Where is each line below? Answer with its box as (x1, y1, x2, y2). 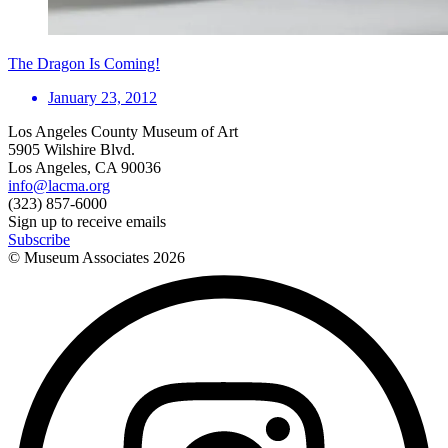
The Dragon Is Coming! (8, 54, 160, 72)
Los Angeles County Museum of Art (8, 122, 238, 140)
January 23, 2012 (48, 88, 157, 106)
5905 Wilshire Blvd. (8, 140, 135, 158)
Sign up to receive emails (8, 212, 166, 230)
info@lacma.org (8, 176, 110, 194)
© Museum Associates (8, 248, 153, 266)
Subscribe (8, 230, 70, 248)
